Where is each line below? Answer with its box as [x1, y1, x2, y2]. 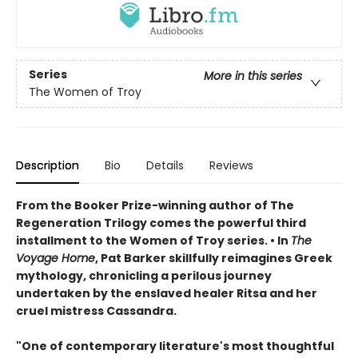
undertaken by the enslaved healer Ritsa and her [16, 284, 317, 301]
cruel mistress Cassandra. [16, 302, 177, 319]
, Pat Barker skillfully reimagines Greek [95, 249, 332, 266]
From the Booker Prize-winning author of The [16, 197, 294, 213]
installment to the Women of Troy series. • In [16, 232, 291, 249]
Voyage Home [16, 249, 95, 266]
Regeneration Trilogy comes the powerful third [16, 214, 306, 231]
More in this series [204, 68, 302, 85]
